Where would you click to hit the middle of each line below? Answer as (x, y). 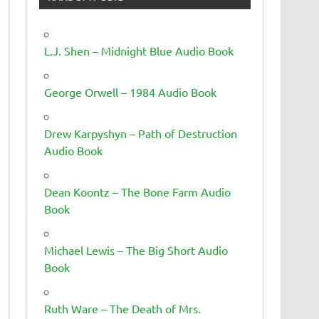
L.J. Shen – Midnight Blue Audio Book (139, 50)
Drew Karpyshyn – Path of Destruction (141, 133)
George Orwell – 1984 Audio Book (131, 91)
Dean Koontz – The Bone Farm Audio (138, 191)
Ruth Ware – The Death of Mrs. (123, 308)
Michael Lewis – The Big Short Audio (136, 250)
